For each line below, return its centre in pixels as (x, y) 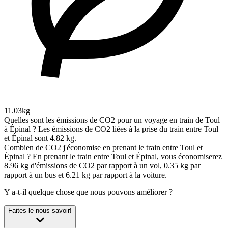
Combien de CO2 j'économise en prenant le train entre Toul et (103, 148)
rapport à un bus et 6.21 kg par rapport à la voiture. (85, 175)
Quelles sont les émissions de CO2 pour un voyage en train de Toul (112, 120)
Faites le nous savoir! (40, 211)
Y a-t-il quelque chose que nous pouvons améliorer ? (88, 192)
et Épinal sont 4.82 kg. (40, 138)
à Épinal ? (20, 129)
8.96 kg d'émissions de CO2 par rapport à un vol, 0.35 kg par (102, 166)
